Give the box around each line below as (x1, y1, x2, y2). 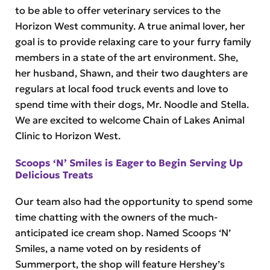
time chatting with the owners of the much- (14, 211, 218, 224)
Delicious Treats (14, 168, 93, 181)
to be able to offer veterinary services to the (14, 4, 221, 17)
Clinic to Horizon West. (14, 130, 121, 142)
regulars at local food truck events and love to (14, 83, 228, 95)
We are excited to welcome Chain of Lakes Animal (14, 114, 245, 127)
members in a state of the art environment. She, (14, 51, 238, 64)
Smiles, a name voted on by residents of (14, 242, 201, 255)
